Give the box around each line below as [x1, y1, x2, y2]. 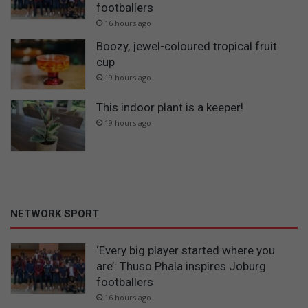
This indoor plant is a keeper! [96, 100, 243, 115]
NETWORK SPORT [10, 207, 99, 220]
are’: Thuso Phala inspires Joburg [96, 258, 266, 273]
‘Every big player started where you [96, 243, 275, 257]
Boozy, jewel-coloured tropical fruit [96, 38, 277, 53]
